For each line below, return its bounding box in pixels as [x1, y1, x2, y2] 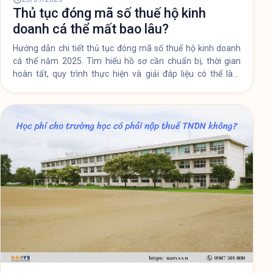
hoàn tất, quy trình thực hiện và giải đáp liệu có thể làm [13, 252, 241, 262]
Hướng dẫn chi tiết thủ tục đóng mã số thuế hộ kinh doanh [13, 226, 241, 236]
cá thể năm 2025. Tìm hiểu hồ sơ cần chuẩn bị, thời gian [13, 239, 241, 249]
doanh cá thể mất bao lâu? [13, 204, 169, 220]
